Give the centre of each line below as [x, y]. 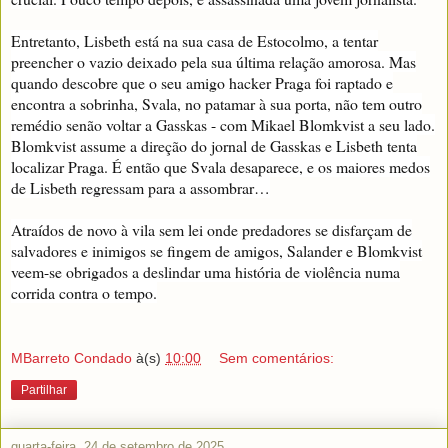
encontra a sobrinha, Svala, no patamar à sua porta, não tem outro [216, 104]
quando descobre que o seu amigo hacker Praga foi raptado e [202, 83]
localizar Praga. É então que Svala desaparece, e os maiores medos [220, 167]
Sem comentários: [277, 357]
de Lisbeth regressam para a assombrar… [140, 188]
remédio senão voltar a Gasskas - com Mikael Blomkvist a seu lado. [223, 125]
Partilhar [44, 389]
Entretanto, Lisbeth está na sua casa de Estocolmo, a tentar [194, 41]
